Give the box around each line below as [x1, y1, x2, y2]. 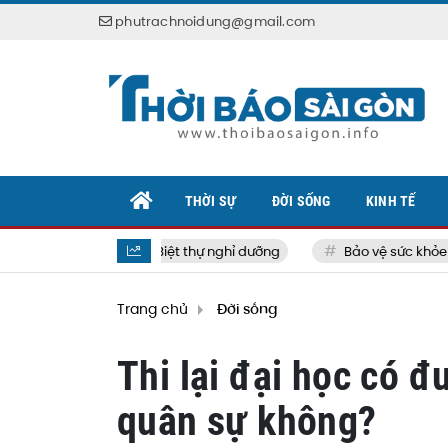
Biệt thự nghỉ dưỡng [119, 243, 247, 260]
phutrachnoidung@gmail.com [115, 13, 316, 30]
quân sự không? [117, 398, 377, 445]
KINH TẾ [365, 193, 416, 209]
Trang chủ [117, 300, 188, 318]
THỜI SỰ [184, 193, 237, 209]
